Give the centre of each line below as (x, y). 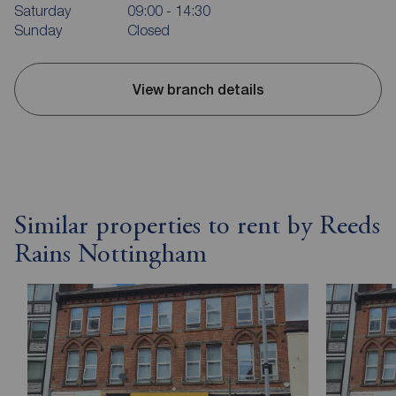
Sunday (38, 30)
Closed (148, 30)
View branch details (198, 89)
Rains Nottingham (110, 256)
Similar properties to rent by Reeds (197, 228)
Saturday (42, 11)
